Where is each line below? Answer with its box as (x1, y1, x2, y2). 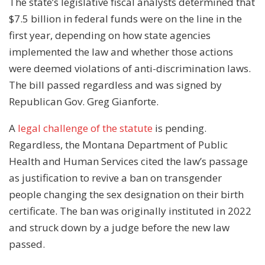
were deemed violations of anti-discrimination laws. (9, 61, 251, 75)
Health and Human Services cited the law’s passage (9, 154, 248, 168)
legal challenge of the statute (18, 121, 153, 135)
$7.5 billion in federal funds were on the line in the (9, 11, 242, 25)
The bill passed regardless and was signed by (9, 77, 222, 92)
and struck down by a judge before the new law (9, 220, 230, 234)
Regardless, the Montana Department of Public (9, 137, 228, 151)
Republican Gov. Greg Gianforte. (9, 94, 159, 108)
